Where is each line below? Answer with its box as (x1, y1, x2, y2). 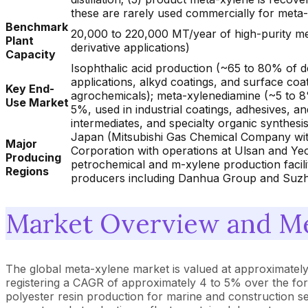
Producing (5, 151, 61, 165)
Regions (5, 164, 49, 179)
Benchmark (5, 20, 68, 34)
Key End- (5, 82, 54, 96)
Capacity (5, 47, 56, 62)
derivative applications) (71, 41, 190, 55)
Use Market (5, 96, 69, 110)
